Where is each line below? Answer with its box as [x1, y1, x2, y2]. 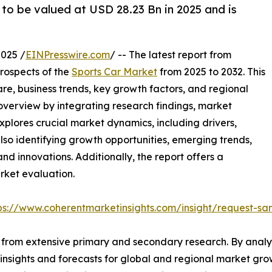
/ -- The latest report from [110, 49, 231, 61]
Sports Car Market [72, 66, 157, 78]
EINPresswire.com [25, 49, 110, 61]
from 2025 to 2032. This [157, 66, 265, 78]
